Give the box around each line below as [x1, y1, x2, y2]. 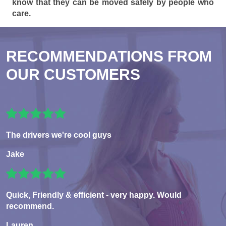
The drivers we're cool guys [6, 131, 111, 140]
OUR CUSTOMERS [6, 66, 140, 83]
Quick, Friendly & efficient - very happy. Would [6, 191, 182, 200]
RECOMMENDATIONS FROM [6, 48, 212, 65]
